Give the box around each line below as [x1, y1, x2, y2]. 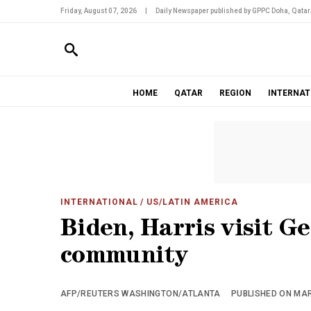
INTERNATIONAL [60, 197, 138, 207]
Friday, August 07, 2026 [60, 7, 137, 15]
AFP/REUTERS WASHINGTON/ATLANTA [60, 289, 221, 299]
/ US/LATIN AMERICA [137, 197, 238, 207]
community [60, 246, 188, 270]
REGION [219, 88, 251, 98]
